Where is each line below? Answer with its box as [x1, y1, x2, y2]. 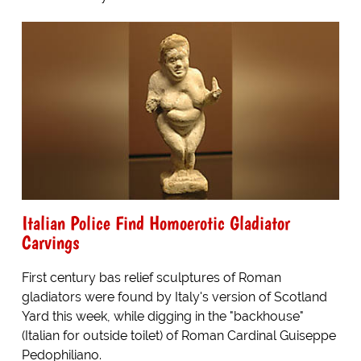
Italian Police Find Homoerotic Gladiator [21, 211, 290, 235]
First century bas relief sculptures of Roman [21, 270, 281, 286]
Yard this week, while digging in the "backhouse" [21, 309, 304, 325]
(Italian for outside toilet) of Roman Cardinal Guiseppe [21, 328, 336, 344]
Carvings [21, 230, 79, 255]
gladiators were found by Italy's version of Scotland [21, 289, 327, 305]
